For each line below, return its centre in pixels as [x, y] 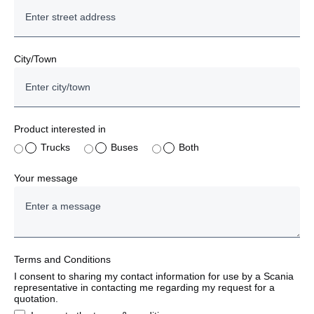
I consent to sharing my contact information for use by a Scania [154, 276]
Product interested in [60, 129]
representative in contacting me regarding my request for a [144, 287]
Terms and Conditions [62, 259]
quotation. [36, 298]
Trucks [55, 147]
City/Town [35, 59]
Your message [46, 178]
